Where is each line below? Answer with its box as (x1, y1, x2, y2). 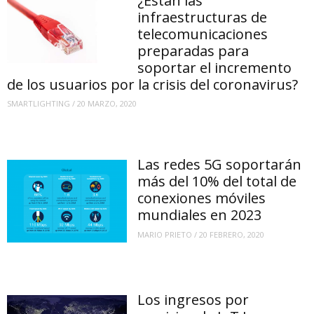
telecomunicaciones (137, 24, 268, 43)
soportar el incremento (137, 57, 292, 77)
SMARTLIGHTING (7, 98, 70, 109)
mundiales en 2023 (137, 205, 262, 224)
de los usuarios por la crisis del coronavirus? (7, 74, 298, 94)
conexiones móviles (137, 188, 266, 207)
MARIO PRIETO (137, 228, 193, 240)
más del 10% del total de (137, 171, 297, 191)
